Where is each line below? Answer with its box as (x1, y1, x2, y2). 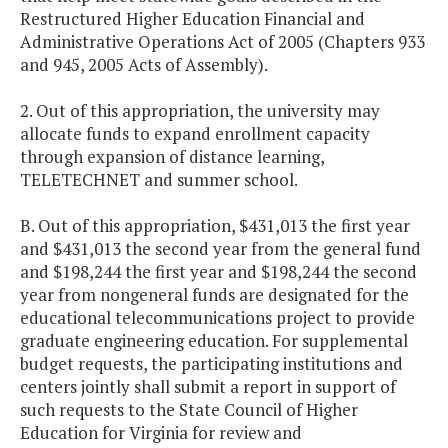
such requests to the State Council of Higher (20, 398, 358, 422)
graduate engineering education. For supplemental (20, 329, 408, 353)
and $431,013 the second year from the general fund (20, 237, 421, 261)
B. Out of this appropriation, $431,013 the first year (20, 214, 410, 238)
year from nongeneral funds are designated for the (20, 283, 409, 307)
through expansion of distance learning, (20, 145, 324, 169)
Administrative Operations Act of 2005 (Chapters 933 (20, 30, 425, 54)
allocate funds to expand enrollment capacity (20, 122, 370, 146)
